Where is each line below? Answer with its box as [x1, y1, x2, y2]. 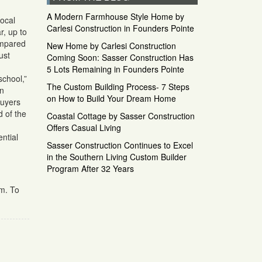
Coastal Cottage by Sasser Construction [46, 109, 195, 122]
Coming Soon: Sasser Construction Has [46, 51, 194, 63]
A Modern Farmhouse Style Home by [46, 10, 184, 22]
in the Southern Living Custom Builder [46, 150, 187, 163]
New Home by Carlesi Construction [46, 39, 176, 51]
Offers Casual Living [46, 121, 121, 133]
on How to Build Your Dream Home [46, 92, 176, 104]
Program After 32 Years [46, 162, 134, 174]
